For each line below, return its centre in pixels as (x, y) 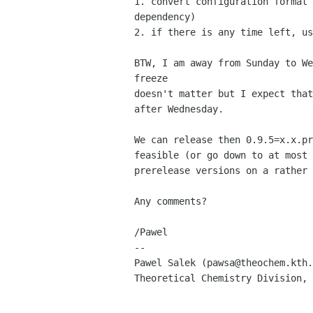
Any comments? (170, 202)
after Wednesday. (182, 109)
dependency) (165, 17)
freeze (151, 79)
